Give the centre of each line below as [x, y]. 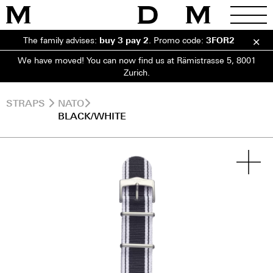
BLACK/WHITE [92, 116]
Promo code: [180, 40]
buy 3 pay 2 [124, 40]
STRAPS [26, 103]
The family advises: [61, 40]
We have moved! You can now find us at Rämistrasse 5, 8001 [136, 60]
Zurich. [136, 72]
